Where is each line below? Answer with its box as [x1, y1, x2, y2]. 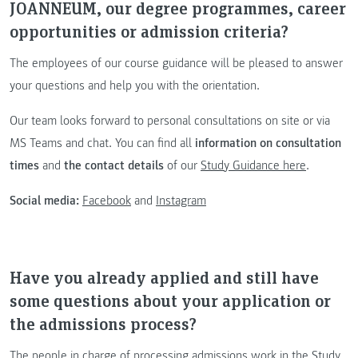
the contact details [61, 157, 164, 173]
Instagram [156, 192, 206, 209]
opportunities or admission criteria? [10, 18, 288, 42]
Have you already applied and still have [10, 265, 319, 289]
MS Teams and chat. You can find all [10, 134, 195, 151]
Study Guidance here [201, 157, 306, 173]
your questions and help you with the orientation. [10, 77, 260, 93]
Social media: [10, 192, 79, 209]
